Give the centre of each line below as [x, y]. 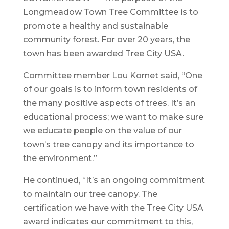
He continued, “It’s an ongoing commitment [114, 180]
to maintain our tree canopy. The [90, 194]
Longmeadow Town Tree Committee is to [110, 12]
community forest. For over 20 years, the [106, 39]
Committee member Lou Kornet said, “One [112, 75]
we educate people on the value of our [102, 130]
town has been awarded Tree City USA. [103, 53]
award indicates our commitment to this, [108, 221]
